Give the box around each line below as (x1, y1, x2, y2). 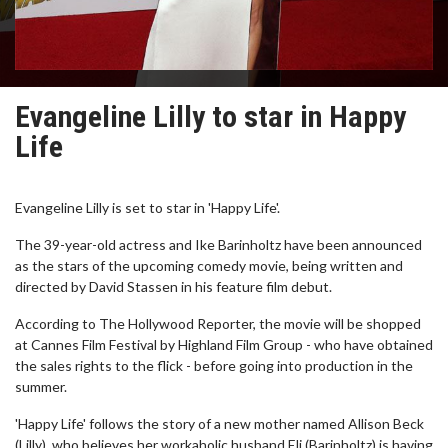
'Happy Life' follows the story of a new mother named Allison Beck (15, 415, 424, 432)
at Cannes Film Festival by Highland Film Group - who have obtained (15, 336, 433, 353)
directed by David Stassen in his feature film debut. (15, 278, 332, 295)
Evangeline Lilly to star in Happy (15, 99, 406, 134)
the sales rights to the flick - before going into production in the (15, 357, 413, 374)
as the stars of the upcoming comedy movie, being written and (15, 257, 403, 274)
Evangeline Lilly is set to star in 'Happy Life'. (15, 199, 280, 216)
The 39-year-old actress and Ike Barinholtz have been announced (15, 236, 422, 253)
